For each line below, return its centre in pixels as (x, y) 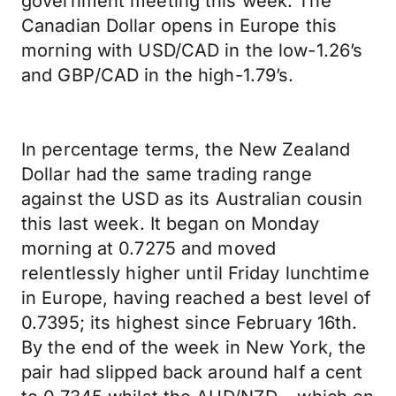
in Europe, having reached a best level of (196, 298)
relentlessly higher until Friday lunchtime (195, 273)
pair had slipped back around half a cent (192, 372)
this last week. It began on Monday (170, 224)
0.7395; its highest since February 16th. (190, 323)
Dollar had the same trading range (167, 174)
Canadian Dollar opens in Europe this (179, 26)
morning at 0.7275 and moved (149, 248)
